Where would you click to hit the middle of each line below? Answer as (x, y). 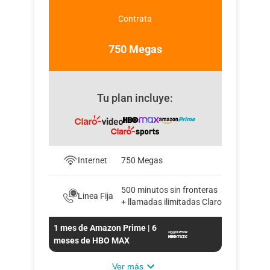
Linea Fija (95, 196)
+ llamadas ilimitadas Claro (171, 202)
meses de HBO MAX (91, 241)
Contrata (135, 19)
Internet (92, 161)
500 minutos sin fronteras (169, 190)
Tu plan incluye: (135, 98)
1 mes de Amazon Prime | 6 (105, 228)
